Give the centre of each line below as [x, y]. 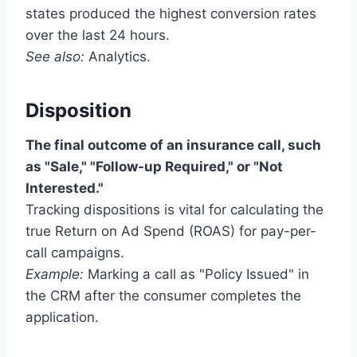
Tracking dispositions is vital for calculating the [175, 210]
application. [62, 318]
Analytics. [118, 57]
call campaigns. [75, 253]
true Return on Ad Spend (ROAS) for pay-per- [171, 231]
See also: [55, 57]
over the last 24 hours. [98, 35]
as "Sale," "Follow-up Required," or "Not [154, 167]
